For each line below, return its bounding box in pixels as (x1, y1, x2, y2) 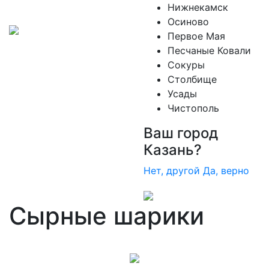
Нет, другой (144, 165, 200, 177)
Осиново (168, 16, 209, 28)
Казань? (144, 141, 202, 159)
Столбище (168, 73, 217, 85)
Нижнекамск (168, 1, 228, 13)
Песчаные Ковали (168, 44, 251, 56)
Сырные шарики (9, 201, 204, 231)
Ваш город (144, 124, 218, 142)
